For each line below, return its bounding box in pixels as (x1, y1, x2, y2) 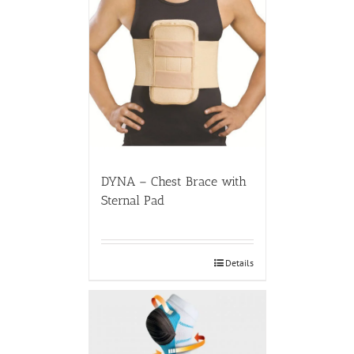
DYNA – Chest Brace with (100, 174, 247, 190)
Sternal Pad (100, 193, 164, 209)
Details (224, 257, 254, 269)
